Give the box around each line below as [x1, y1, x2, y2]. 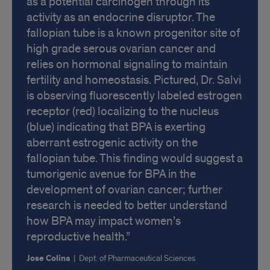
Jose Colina [27, 253, 72, 264]
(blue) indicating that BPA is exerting [27, 119, 206, 134]
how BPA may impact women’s [27, 213, 181, 228]
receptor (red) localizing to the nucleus [27, 104, 219, 119]
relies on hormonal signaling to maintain [27, 57, 228, 72]
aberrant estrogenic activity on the [27, 135, 198, 150]
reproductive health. [27, 229, 126, 244]
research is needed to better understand [27, 198, 227, 213]
